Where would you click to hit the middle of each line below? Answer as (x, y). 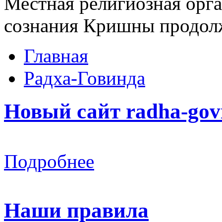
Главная (56, 56)
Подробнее (49, 161)
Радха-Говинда (84, 78)
